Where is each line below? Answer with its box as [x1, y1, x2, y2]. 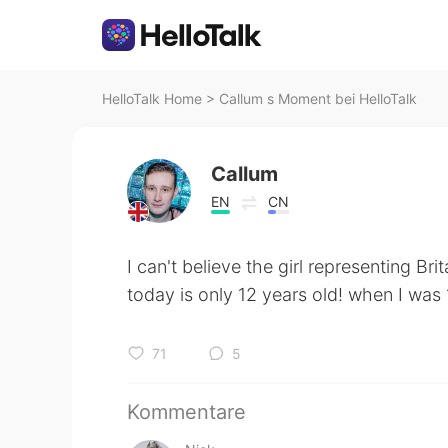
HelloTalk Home [102, 90, 202, 107]
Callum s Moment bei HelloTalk [219, 90, 417, 107]
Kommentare [127, 400, 246, 424]
